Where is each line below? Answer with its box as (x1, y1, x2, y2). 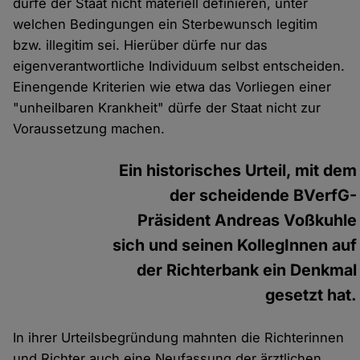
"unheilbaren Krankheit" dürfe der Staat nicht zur (13, 100, 321, 117)
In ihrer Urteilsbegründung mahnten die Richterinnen (13, 329, 345, 346)
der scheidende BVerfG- (170, 186, 358, 206)
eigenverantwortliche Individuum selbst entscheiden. (13, 58, 346, 75)
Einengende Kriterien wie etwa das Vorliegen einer (13, 79, 332, 96)
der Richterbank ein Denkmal (137, 260, 358, 280)
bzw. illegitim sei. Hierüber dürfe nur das (13, 37, 268, 54)
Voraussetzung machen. (13, 121, 166, 137)
